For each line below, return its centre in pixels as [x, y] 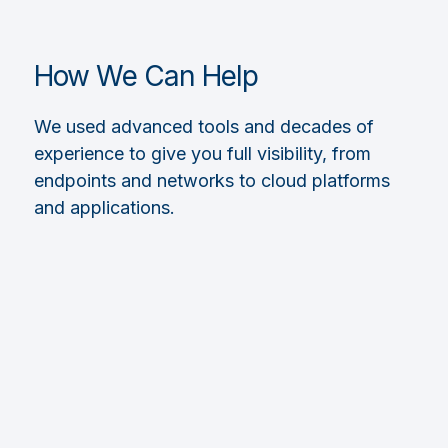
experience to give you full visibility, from [202, 153]
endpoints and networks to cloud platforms [211, 180]
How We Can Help [145, 76]
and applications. [104, 207]
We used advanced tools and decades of [203, 126]
